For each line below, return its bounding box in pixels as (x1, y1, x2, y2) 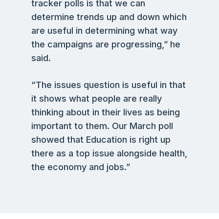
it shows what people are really (31, 93, 162, 104)
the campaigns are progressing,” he (31, 39, 180, 49)
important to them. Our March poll (31, 121, 173, 131)
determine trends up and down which (31, 12, 187, 22)
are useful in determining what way (31, 25, 177, 36)
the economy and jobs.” (31, 162, 130, 172)
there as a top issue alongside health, (31, 148, 187, 158)
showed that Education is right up (31, 134, 171, 145)
